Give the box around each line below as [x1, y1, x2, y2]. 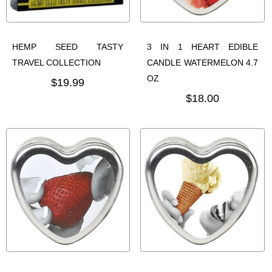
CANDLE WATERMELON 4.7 [146, 57, 259, 67]
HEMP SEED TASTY [12, 41, 124, 52]
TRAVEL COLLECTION [12, 57, 101, 67]
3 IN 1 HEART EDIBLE [146, 41, 259, 52]
